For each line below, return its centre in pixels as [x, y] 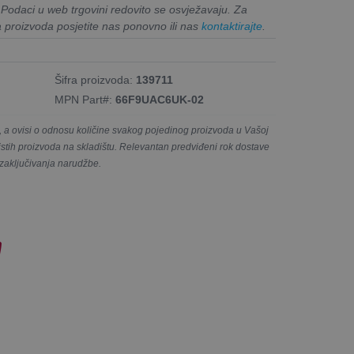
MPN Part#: [85, 100]
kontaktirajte [232, 26]
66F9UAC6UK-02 [159, 100]
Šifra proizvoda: [95, 80]
